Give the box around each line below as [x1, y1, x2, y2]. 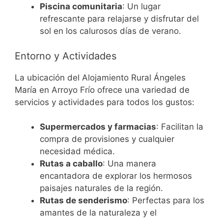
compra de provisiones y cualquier [40, 134, 174, 144]
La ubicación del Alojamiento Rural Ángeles [15, 72, 186, 82]
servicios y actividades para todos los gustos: [15, 97, 194, 107]
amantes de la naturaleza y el [40, 208, 157, 218]
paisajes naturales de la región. [40, 183, 163, 193]
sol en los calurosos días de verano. [40, 26, 181, 36]
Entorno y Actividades [15, 50, 116, 62]
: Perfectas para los [127, 195, 204, 205]
